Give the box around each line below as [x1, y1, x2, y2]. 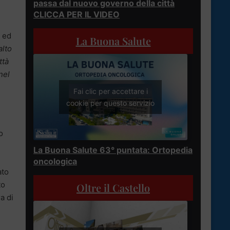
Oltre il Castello [76, 181, 150, 195]
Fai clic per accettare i [73, 87, 148, 96]
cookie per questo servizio [66, 99, 155, 108]
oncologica [33, 156, 77, 167]
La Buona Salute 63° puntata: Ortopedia [33, 145, 193, 156]
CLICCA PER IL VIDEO [33, 9, 120, 20]
